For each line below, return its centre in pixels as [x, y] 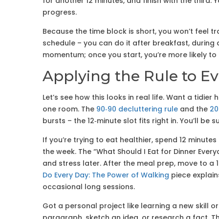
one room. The [69, 109]
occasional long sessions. [89, 187]
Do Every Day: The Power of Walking [106, 175]
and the [194, 109]
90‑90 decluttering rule [137, 109]
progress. [60, 12]
